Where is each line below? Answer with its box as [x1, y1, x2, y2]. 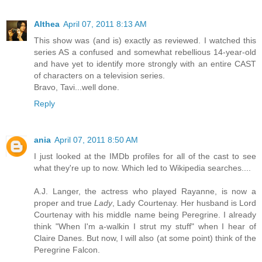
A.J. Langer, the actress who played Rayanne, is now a [34, 186, 256, 196]
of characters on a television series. [34, 70, 165, 80]
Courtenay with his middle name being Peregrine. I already [34, 209, 256, 219]
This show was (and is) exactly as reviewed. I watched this [34, 35, 256, 45]
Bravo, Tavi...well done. [34, 82, 119, 92]
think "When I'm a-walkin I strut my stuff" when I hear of [34, 221, 256, 231]
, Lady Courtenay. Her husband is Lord [112, 198, 257, 208]
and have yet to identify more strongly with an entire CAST [34, 58, 256, 68]
